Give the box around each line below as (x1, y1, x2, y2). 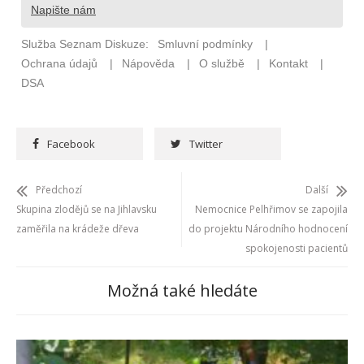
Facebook (47, 136, 95, 152)
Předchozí (36, 183, 82, 197)
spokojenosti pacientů (245, 241, 348, 256)
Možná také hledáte (106, 279, 258, 302)
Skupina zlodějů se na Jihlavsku (16, 202, 157, 217)
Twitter (189, 136, 223, 152)
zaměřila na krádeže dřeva (16, 222, 139, 236)
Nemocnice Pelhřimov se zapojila (195, 202, 348, 217)
